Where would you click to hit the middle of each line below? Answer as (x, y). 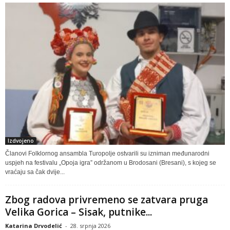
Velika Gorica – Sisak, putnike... (79, 212)
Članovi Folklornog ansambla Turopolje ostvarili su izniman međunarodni (107, 153)
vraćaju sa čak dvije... (35, 172)
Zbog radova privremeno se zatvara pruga (107, 199)
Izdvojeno (21, 140)
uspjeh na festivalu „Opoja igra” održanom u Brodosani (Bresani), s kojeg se (111, 162)
